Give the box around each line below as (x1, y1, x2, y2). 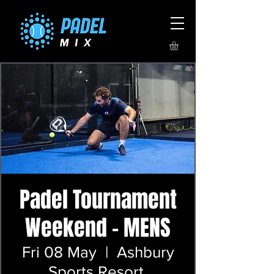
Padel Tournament (19, 183, 177, 216)
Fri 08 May (21, 243, 97, 261)
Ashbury (116, 243, 174, 261)
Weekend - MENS (25, 211, 171, 244)
